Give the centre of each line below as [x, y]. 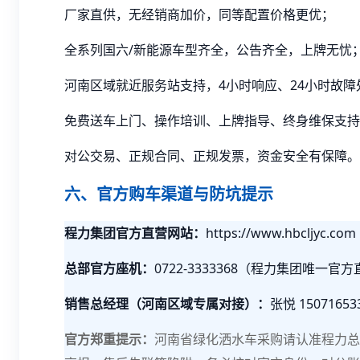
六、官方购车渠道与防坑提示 [169, 194]
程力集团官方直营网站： [135, 233]
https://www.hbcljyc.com [281, 233]
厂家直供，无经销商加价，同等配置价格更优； [199, 14]
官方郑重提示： [109, 339]
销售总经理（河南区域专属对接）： [167, 304]
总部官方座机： [109, 268]
